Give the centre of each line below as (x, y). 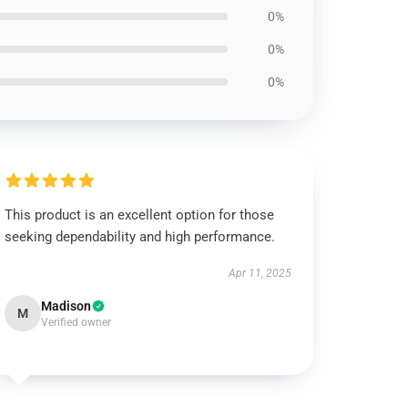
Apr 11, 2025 (260, 273)
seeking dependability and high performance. (140, 237)
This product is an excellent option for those (140, 215)
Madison (66, 306)
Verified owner (76, 322)
